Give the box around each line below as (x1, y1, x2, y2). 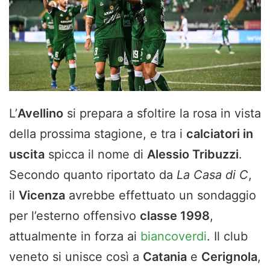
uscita (9, 146, 45, 162)
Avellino (17, 105, 63, 121)
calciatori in (186, 126, 253, 141)
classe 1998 (140, 208, 210, 223)
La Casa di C (177, 167, 248, 182)
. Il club (207, 228, 248, 243)
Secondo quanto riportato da (9, 167, 177, 182)
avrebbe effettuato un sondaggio (65, 187, 256, 202)
